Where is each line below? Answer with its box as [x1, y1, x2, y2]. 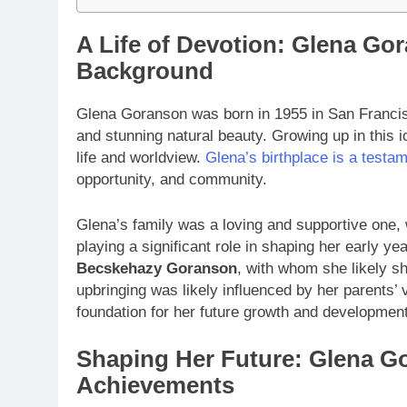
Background [76, 58, 213, 84]
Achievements [76, 372, 234, 399]
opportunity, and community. [76, 171, 267, 189]
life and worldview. [76, 149, 205, 167]
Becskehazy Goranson [76, 259, 237, 277]
